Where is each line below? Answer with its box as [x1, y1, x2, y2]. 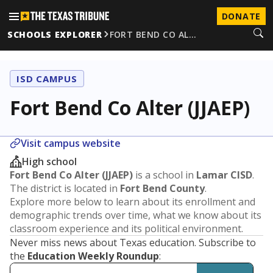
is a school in [133, 168, 196, 182]
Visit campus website [21, 136, 121, 150]
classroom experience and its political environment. [10, 222, 243, 235]
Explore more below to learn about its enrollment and [10, 195, 255, 208]
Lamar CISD [196, 168, 252, 182]
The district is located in [10, 182, 120, 195]
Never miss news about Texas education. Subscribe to [10, 236, 256, 249]
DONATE [221, 10, 261, 22]
